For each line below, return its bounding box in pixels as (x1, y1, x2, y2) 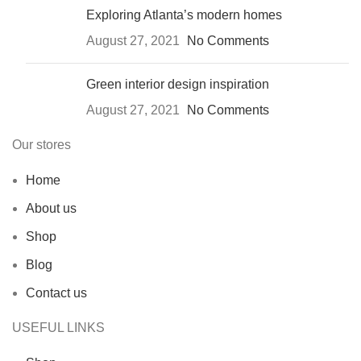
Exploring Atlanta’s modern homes (86, 7, 282, 22)
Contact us (26, 285, 87, 300)
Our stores (12, 137, 71, 151)
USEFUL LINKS (12, 320, 105, 334)
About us (26, 201, 77, 215)
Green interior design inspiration (86, 77, 269, 91)
